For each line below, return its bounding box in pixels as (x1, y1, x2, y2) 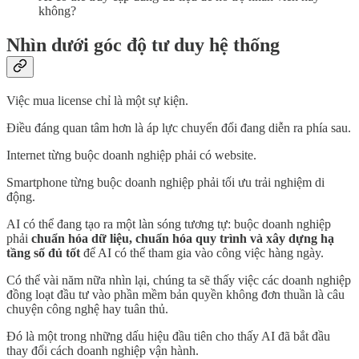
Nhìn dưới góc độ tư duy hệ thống (6, 34, 280, 56)
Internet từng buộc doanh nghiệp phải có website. (6, 147, 256, 162)
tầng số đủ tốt (6, 245, 80, 260)
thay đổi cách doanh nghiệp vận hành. (6, 343, 199, 357)
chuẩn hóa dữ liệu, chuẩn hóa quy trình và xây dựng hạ (31, 231, 334, 245)
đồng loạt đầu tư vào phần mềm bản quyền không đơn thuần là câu (6, 287, 345, 301)
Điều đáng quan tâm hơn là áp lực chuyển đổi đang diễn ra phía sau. (6, 120, 351, 135)
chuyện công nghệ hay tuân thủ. (6, 301, 168, 316)
